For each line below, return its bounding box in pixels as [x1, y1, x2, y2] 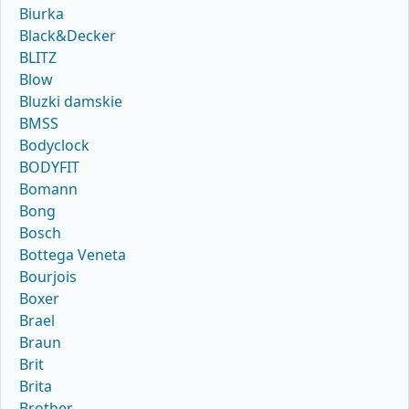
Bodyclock [19, 135, 89, 156]
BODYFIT [19, 157, 79, 178]
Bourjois [19, 267, 77, 288]
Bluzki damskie [19, 91, 122, 112]
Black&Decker [19, 26, 116, 47]
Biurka [19, 4, 64, 25]
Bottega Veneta [19, 245, 126, 266]
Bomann [19, 179, 78, 200]
